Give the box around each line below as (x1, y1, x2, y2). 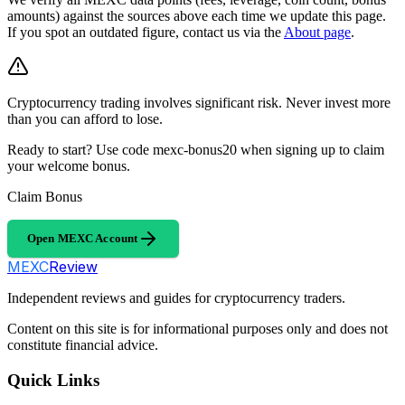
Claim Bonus (7, 189, 82, 204)
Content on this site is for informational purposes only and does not (7, 321, 388, 336)
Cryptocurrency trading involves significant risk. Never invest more (7, 95, 391, 110)
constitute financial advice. (7, 337, 158, 353)
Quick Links (7, 370, 99, 390)
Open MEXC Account (27, 231, 138, 245)
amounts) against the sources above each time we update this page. (7, 8, 386, 24)
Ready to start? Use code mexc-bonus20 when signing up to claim (7, 142, 384, 157)
